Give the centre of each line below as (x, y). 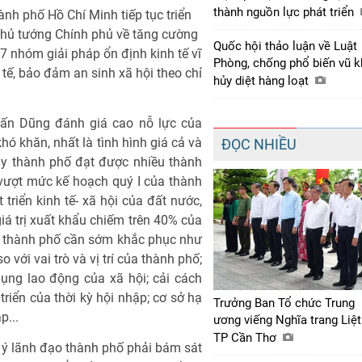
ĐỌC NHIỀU (259, 144)
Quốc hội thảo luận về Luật (285, 46)
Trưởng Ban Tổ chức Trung (284, 303)
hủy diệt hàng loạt (263, 80)
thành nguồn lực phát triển (285, 12)
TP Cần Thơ (246, 337)
